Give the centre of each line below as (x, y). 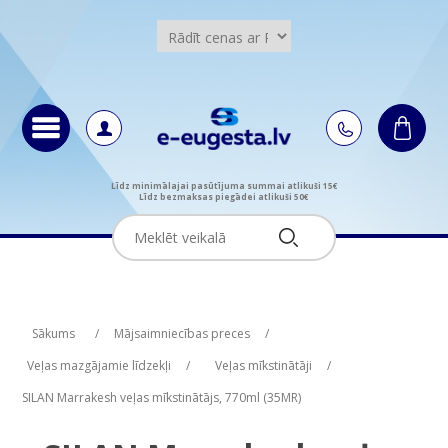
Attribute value (318, 316)
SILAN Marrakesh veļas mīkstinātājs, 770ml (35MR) (161, 397)
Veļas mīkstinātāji (263, 365)
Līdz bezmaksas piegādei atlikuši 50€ (224, 196)
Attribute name (112, 316)
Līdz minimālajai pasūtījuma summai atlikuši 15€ (224, 185)
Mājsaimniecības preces (181, 333)
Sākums (53, 333)
